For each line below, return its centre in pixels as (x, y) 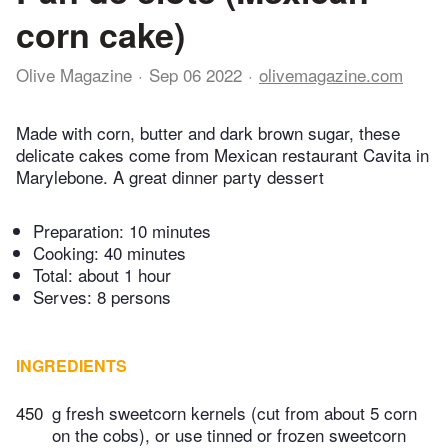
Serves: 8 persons (102, 297)
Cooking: (68, 253)
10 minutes (170, 231)
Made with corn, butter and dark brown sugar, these (208, 133)
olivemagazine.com (331, 74)
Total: (55, 275)
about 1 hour (124, 275)
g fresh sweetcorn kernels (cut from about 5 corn (234, 413)
